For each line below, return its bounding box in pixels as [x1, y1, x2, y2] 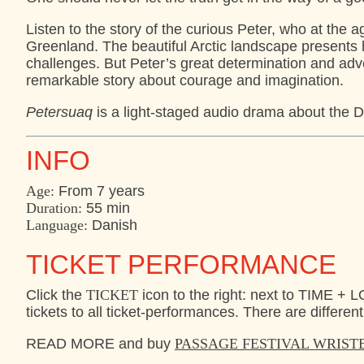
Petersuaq [26, 104, 93, 120]
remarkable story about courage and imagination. [26, 72, 344, 89]
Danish [88, 217, 137, 234]
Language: [26, 217, 88, 234]
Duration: [26, 200, 82, 217]
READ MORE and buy [26, 336, 175, 353]
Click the [26, 287, 86, 304]
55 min [82, 200, 130, 217]
